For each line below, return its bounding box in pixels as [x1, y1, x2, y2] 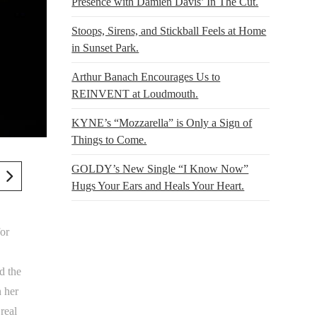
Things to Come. [71, 133, 147, 146]
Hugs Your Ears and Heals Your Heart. [71, 179, 245, 192]
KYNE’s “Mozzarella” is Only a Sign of [71, 116, 253, 129]
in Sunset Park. [71, 41, 139, 54]
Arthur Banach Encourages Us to [71, 70, 221, 83]
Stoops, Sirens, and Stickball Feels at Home [71, 24, 267, 37]
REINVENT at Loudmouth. [71, 87, 199, 100]
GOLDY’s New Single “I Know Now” [71, 162, 249, 175]
